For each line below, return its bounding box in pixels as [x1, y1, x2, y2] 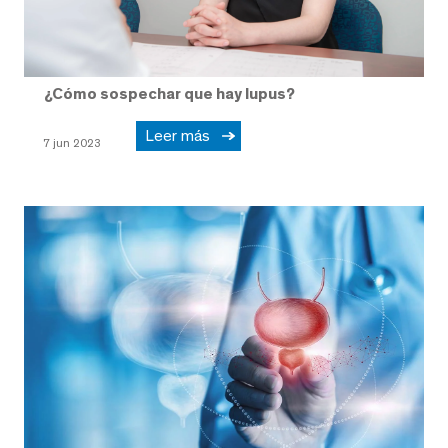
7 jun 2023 [43, 135, 101, 150]
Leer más [145, 125, 218, 145]
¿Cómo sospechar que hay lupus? [44, 83, 295, 103]
